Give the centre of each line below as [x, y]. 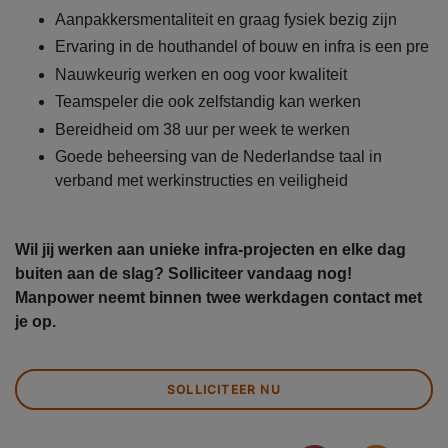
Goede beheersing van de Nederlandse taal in [218, 157]
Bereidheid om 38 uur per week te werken [202, 129]
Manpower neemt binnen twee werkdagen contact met [218, 298]
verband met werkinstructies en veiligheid [201, 181]
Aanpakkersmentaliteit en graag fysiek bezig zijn [226, 19]
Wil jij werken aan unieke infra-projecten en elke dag [210, 250]
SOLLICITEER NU [224, 390]
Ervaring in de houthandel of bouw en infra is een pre [242, 47]
